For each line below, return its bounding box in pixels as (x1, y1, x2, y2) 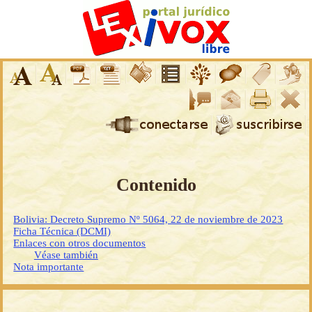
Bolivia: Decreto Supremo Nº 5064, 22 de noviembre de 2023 (13, 214, 283, 226)
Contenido (116, 175, 196, 196)
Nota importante (13, 261, 84, 273)
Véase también (33, 249, 98, 261)
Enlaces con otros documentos (13, 237, 146, 249)
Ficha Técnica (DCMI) (13, 226, 111, 237)
